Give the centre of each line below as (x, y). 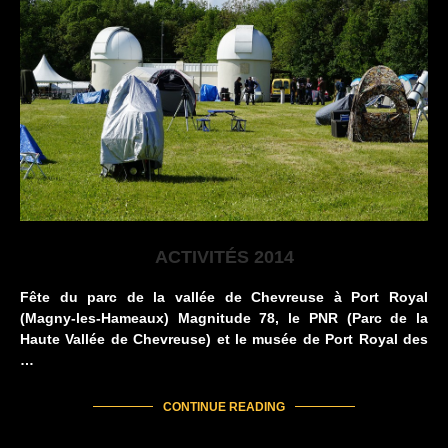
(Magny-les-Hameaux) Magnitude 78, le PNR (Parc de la (224, 318)
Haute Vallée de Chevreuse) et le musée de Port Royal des (224, 339)
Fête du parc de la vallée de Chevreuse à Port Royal (224, 297)
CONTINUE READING (224, 407)
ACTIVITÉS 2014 (224, 257)
